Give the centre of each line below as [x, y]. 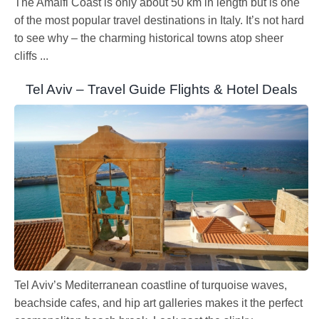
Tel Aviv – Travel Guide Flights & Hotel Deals [161, 90]
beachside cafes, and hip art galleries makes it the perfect [158, 303]
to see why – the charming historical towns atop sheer [149, 38]
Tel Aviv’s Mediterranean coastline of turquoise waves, [151, 285]
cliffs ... [31, 56]
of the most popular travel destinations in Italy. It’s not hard [159, 21]
